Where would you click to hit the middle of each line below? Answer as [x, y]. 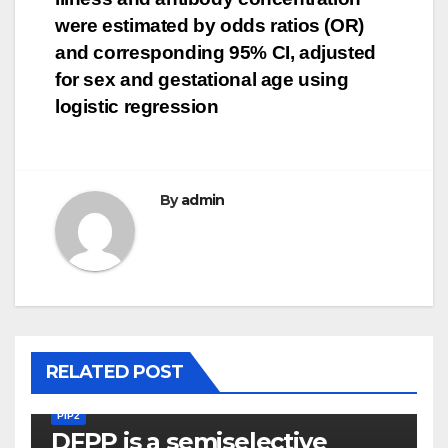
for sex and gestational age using [202, 80]
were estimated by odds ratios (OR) [209, 26]
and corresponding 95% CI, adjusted [215, 53]
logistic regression [137, 107]
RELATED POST [115, 372]
